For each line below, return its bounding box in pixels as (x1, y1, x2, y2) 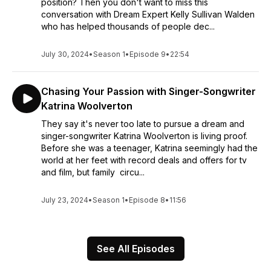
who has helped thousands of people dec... (41, 21, 215, 31)
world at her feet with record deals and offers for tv (41, 155, 247, 165)
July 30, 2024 (41, 50, 89, 59)
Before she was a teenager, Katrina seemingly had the (41, 143, 258, 153)
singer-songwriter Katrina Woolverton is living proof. (41, 131, 247, 141)
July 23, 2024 (41, 195, 88, 204)
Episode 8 (129, 195, 165, 204)
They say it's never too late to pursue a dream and (41, 119, 244, 129)
